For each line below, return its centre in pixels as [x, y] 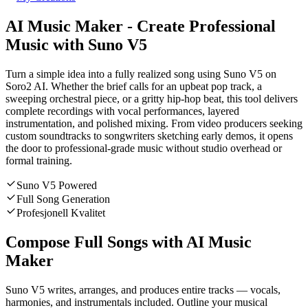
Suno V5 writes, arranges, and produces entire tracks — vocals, [143, 289]
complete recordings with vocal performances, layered [122, 111]
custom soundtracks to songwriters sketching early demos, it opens [149, 136]
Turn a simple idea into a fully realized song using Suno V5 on [141, 74]
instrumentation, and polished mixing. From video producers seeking [154, 124]
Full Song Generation [63, 199]
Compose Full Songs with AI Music [129, 242]
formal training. [39, 161]
